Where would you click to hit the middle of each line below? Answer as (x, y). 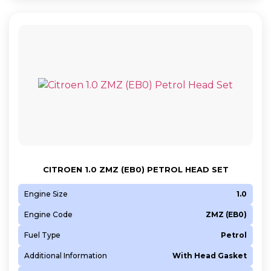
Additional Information (66, 255)
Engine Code (48, 214)
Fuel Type (42, 235)
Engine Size (46, 194)
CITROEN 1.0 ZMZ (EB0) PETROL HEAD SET (135, 169)
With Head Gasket (210, 255)
